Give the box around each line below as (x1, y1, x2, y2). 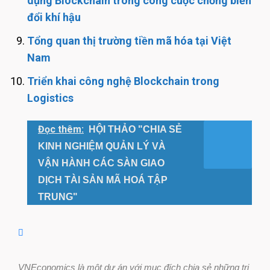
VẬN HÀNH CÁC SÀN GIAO (38, 157, 165, 168)
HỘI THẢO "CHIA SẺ (89, 124, 182, 134)
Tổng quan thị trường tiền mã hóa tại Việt (27, 34, 231, 47)
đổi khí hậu (27, 10, 81, 24)
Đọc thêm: (38, 123, 84, 135)
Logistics (27, 91, 74, 104)
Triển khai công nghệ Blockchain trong (27, 74, 219, 87)
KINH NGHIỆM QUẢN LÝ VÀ (38, 140, 166, 151)
